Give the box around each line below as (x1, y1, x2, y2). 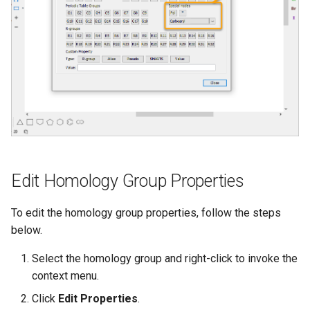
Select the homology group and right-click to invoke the (32, 251, 298, 265)
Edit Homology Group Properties (11, 170, 244, 191)
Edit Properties (58, 291, 138, 305)
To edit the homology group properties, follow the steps (11, 206, 281, 219)
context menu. (32, 268, 99, 282)
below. (11, 223, 42, 237)
